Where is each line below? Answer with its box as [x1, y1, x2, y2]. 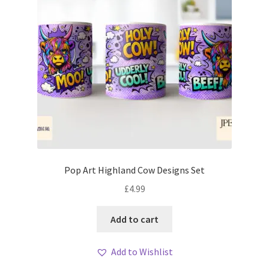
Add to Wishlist [111, 246, 173, 258]
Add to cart [110, 213, 159, 225]
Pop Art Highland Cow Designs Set [64, 164, 205, 177]
